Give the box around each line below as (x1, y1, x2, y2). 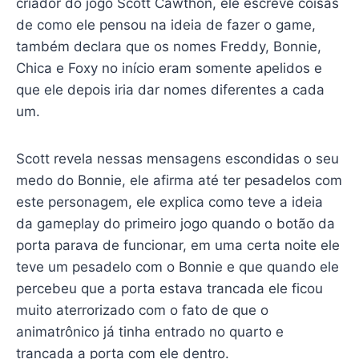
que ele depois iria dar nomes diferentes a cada (15, 81, 325, 98)
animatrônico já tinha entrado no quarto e (15, 323, 284, 340)
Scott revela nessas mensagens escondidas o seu (15, 150, 339, 167)
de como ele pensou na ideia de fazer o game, (15, 16, 316, 33)
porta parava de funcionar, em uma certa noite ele (15, 236, 340, 253)
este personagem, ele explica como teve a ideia (15, 193, 323, 210)
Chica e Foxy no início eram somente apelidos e (15, 59, 322, 76)
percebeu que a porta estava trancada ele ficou (15, 280, 323, 296)
